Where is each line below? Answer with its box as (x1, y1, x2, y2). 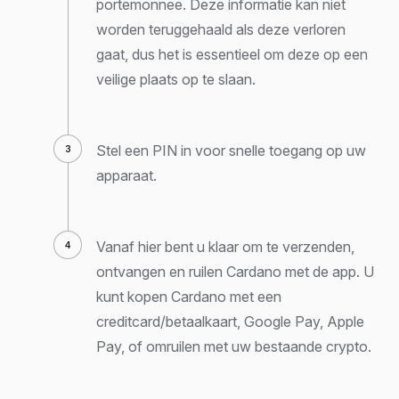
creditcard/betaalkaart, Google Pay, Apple (96, 312, 364, 330)
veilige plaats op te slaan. (96, 69, 256, 88)
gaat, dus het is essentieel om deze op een (96, 45, 368, 63)
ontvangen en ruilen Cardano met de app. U (96, 262, 374, 281)
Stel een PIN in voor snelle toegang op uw (96, 141, 366, 159)
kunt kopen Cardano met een (96, 287, 281, 305)
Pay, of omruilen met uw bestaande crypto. (96, 337, 371, 355)
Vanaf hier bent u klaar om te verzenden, (96, 237, 354, 256)
